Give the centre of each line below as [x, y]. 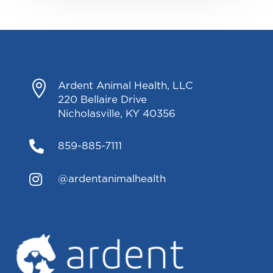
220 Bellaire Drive [102, 100]
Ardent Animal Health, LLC [125, 86]
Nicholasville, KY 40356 [116, 114]
